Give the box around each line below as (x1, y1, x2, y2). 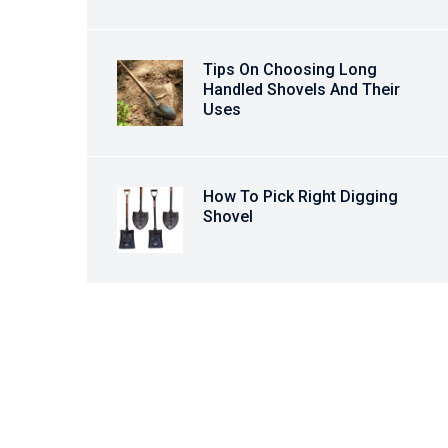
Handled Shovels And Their (203, 80, 400, 99)
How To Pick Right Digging (203, 187, 398, 206)
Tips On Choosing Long (203, 60, 377, 79)
